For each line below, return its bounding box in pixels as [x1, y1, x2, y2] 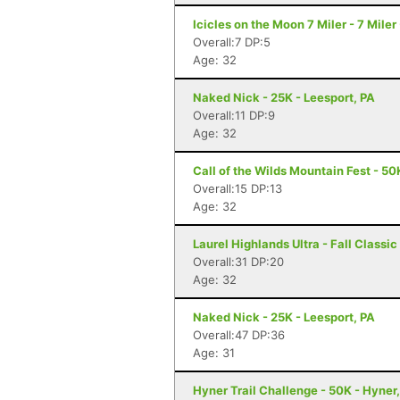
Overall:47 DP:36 [193, 328, 285, 342]
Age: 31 [193, 346, 235, 360]
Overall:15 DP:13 [193, 181, 282, 196]
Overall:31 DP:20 [193, 254, 284, 269]
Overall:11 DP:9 [193, 108, 275, 122]
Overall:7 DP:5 [193, 35, 271, 49]
